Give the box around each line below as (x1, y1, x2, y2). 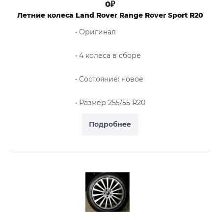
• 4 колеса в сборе (75, 51, 141, 60)
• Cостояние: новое (75, 75, 143, 84)
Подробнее (89, 120, 131, 129)
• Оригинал (75, 27, 116, 37)
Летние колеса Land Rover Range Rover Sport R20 (17, 11, 203, 20)
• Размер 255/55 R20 (75, 98, 145, 108)
